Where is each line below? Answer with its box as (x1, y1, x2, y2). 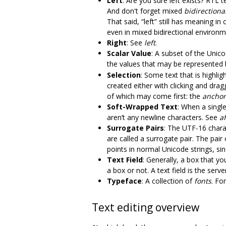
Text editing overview (92, 200, 199, 214)
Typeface (107, 176, 142, 186)
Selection (107, 70, 141, 80)
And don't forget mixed (107, 6, 184, 16)
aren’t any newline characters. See (107, 112, 219, 122)
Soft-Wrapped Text (107, 101, 178, 111)
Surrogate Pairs (107, 123, 164, 133)
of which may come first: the (107, 91, 202, 101)
